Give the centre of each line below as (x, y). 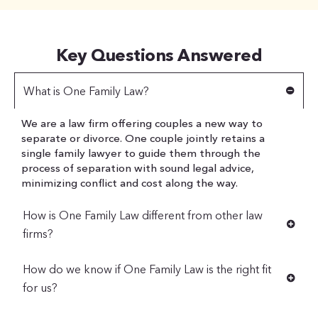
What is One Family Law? (86, 91)
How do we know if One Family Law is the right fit (147, 269)
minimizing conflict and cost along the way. (130, 183)
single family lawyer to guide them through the (141, 153)
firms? (38, 234)
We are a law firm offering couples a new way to (142, 124)
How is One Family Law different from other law (143, 215)
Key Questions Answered (159, 55)
